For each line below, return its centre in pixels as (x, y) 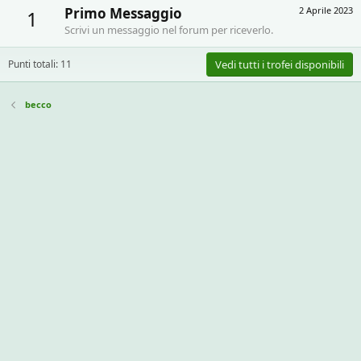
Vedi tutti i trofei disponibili (280, 64)
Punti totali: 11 (40, 64)
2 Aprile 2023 (326, 10)
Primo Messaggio (123, 13)
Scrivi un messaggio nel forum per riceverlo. (169, 29)
